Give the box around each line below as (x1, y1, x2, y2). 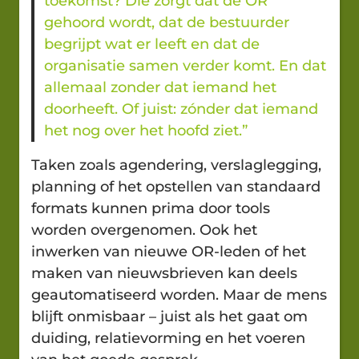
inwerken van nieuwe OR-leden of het (31, 242, 306, 260)
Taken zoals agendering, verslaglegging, (31, 155, 321, 174)
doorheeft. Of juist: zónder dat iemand (44, 99, 318, 118)
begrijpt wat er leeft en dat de (44, 34, 260, 53)
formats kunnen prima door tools (31, 199, 270, 217)
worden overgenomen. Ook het (31, 220, 257, 239)
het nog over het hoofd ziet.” (44, 121, 248, 139)
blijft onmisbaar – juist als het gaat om (31, 307, 308, 325)
